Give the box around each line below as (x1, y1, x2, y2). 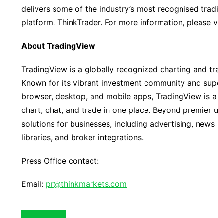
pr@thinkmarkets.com (46, 179, 127, 189)
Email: (21, 179, 46, 189)
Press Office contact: (21, 156, 99, 165)
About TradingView (21, 41, 95, 51)
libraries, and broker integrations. (21, 132, 144, 142)
